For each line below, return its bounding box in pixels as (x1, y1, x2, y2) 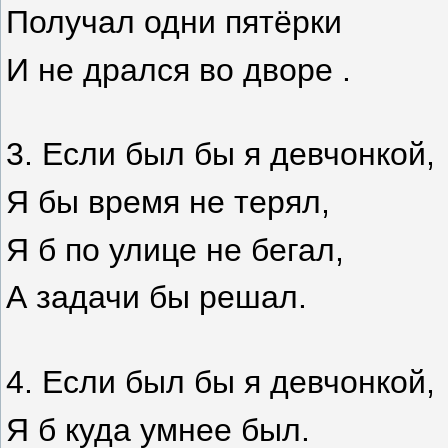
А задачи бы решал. (6, 279, 307, 316)
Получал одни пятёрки (6, 4, 342, 40)
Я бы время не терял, (6, 183, 330, 220)
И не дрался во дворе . (6, 51, 351, 88)
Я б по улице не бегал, (6, 231, 344, 268)
